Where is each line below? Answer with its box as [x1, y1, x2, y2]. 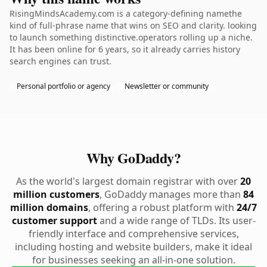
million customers [13, 188, 100, 201]
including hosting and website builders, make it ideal [15, 240, 252, 253]
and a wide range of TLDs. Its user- [97, 214, 256, 227]
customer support [11, 214, 97, 227]
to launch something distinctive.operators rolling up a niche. [10, 32, 253, 43]
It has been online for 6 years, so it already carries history [10, 44, 240, 55]
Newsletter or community [125, 81, 209, 91]
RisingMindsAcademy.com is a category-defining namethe [10, 8, 242, 19]
